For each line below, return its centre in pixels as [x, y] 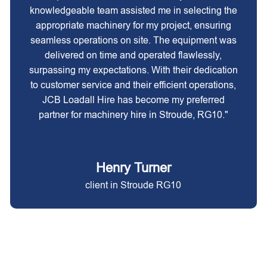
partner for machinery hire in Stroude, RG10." [133, 115]
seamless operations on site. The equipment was [133, 40]
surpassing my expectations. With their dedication [133, 70]
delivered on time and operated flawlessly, [133, 55]
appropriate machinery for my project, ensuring [133, 25]
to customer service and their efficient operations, [133, 85]
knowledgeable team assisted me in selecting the [133, 10]
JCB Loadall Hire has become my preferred [133, 100]
